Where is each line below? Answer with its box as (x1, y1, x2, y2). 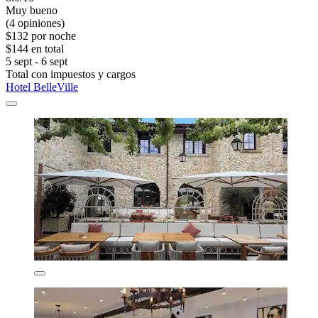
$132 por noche (6, 30, 76, 43)
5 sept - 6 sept (6, 55, 67, 68)
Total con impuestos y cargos (6, 68, 136, 81)
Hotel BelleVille (6, 81, 78, 94)
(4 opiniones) (6, 17, 65, 30)
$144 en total (6, 43, 64, 55)
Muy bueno (6, 4, 57, 17)
